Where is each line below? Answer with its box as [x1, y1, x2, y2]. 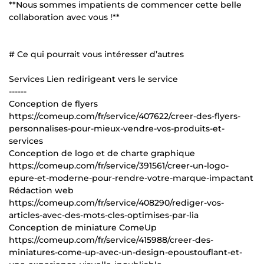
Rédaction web [9, 184, 74, 196]
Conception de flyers [9, 98, 98, 109]
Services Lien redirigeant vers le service [9, 73, 178, 84]
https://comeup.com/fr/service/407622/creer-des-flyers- [9, 110, 240, 121]
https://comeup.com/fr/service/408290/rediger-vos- [9, 197, 224, 208]
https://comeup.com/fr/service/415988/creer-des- [9, 234, 213, 245]
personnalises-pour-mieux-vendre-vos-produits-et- [9, 123, 225, 134]
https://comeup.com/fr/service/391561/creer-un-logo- [9, 160, 229, 171]
